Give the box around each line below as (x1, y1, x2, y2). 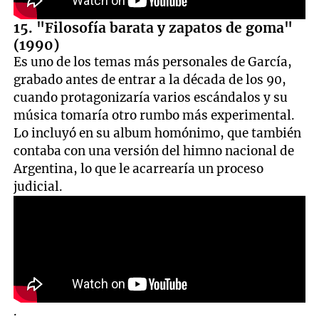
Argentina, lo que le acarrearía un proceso (14, 160, 264, 177)
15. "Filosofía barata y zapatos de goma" (14, 19, 293, 36)
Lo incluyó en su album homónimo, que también (14, 125, 302, 141)
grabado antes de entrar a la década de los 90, (14, 71, 287, 88)
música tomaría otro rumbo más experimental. (14, 107, 296, 123)
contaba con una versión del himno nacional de (14, 142, 295, 159)
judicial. (14, 178, 63, 194)
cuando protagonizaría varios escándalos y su (14, 89, 288, 105)
